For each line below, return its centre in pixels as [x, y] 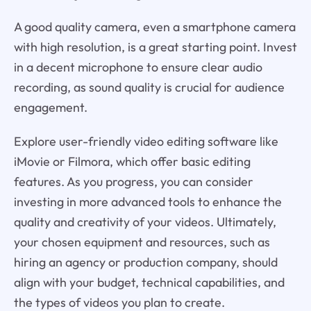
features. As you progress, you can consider [133, 182]
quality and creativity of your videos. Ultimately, [145, 222]
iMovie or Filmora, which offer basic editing [132, 162]
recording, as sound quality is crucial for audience [149, 87]
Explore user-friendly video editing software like [146, 142]
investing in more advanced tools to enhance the [148, 202]
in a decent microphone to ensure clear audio [138, 67]
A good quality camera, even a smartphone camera [154, 27]
